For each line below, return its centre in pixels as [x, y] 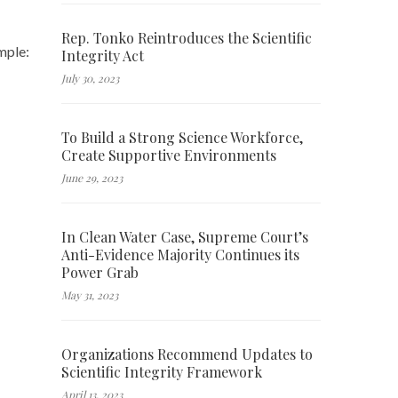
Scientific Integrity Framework [161, 371]
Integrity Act [102, 55]
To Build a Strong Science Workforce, [182, 137]
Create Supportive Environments [168, 155]
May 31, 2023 [89, 295]
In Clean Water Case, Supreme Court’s [184, 236]
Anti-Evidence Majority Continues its [180, 254]
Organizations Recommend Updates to [187, 354]
